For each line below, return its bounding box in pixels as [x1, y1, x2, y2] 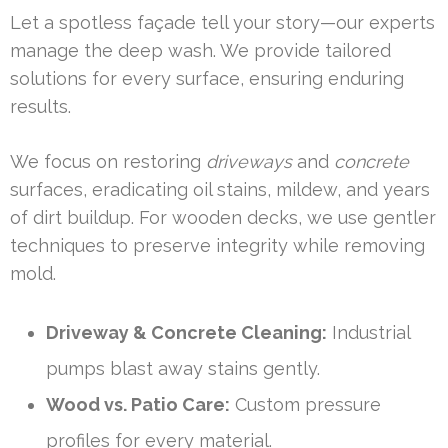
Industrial [327, 322, 410, 344]
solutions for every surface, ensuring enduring [10, 68, 404, 90]
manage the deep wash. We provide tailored [10, 40, 391, 62]
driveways [206, 151, 292, 173]
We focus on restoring [10, 151, 206, 173]
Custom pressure [230, 394, 381, 416]
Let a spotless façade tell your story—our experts [10, 12, 435, 34]
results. [10, 96, 71, 118]
